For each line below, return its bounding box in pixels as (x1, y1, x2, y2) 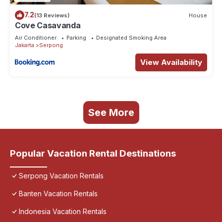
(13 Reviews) (34, 11, 70, 19)
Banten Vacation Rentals (19, 189, 98, 198)
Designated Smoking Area (96, 34, 166, 42)
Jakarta (15, 42, 34, 49)
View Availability (140, 57, 202, 67)
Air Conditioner (15, 34, 56, 42)
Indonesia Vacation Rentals (19, 207, 107, 216)
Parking (66, 34, 86, 42)
